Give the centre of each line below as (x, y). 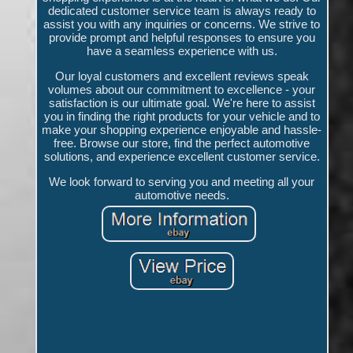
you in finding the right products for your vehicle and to (182, 116)
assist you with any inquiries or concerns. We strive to (182, 24)
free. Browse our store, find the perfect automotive (182, 143)
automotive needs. (182, 195)
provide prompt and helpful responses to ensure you (182, 37)
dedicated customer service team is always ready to (182, 10)
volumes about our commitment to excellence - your (182, 89)
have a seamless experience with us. (182, 50)
